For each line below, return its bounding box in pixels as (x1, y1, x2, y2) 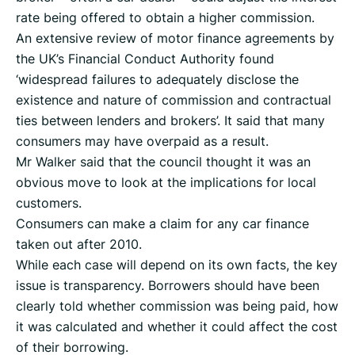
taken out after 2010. (16, 235, 142, 254)
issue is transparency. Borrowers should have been (16, 277, 319, 295)
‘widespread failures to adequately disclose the (16, 71, 299, 89)
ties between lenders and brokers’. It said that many (16, 112, 325, 130)
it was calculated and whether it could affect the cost (16, 318, 338, 336)
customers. (16, 194, 82, 212)
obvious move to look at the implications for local (16, 174, 316, 192)
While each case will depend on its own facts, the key (16, 256, 338, 274)
